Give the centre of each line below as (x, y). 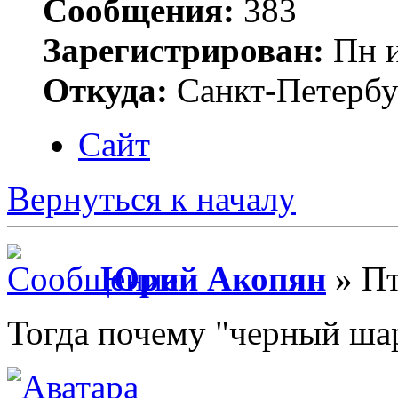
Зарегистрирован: (183, 51)
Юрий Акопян (213, 279)
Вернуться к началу (151, 199)
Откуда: (105, 91)
